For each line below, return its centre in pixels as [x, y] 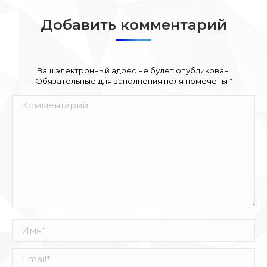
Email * [28, 255]
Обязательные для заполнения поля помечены [132, 81]
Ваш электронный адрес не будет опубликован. [133, 70]
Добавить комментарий [133, 24]
